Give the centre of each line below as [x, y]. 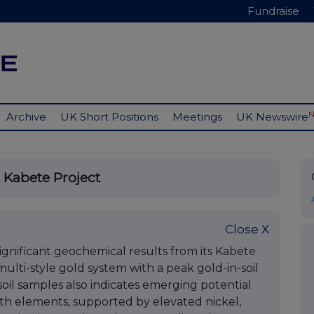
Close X [247, 230]
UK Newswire [272, 117]
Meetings [197, 117]
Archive [26, 117]
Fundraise [273, 11]
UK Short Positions [109, 117]
